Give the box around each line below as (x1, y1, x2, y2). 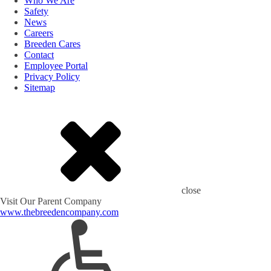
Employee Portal (24, 60, 88, 71)
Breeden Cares (24, 39, 80, 50)
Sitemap (24, 82, 55, 93)
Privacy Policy (24, 71, 80, 82)
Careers (24, 28, 53, 39)
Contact (24, 50, 54, 60)
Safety (24, 6, 48, 17)
